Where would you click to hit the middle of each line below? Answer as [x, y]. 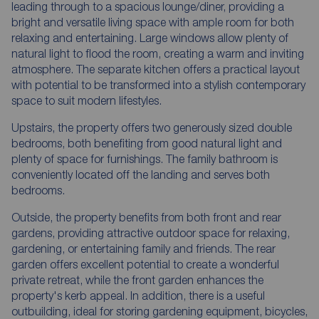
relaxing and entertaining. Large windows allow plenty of [150, 37]
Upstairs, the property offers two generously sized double [152, 127]
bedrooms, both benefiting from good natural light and [147, 143]
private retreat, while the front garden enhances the [137, 279]
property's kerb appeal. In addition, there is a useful [138, 295]
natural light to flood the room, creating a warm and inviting [158, 53]
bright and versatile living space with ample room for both [153, 22]
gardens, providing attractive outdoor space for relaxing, [151, 232]
